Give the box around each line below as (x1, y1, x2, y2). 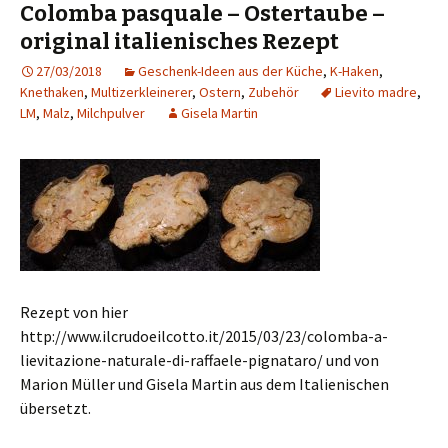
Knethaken (20, 83, 84, 101)
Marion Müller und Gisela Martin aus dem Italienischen (20, 374, 389, 394)
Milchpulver (77, 104, 145, 122)
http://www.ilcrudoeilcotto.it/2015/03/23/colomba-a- (20, 326, 388, 346)
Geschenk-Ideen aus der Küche (138, 62, 323, 80)
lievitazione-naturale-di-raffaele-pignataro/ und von (20, 350, 379, 370)
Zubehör (248, 83, 299, 101)
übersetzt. (20, 398, 91, 418)
